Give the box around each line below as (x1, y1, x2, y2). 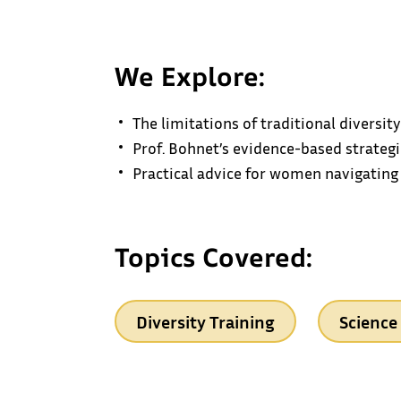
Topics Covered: (115, 239, 314, 276)
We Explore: (115, 58, 267, 95)
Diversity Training (136, 311, 276, 333)
